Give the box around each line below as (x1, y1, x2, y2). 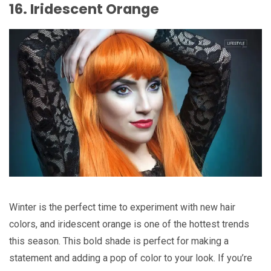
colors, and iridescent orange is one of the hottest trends (9, 218, 249, 230)
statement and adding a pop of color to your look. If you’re (9, 252, 252, 264)
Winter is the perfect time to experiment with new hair (9, 201, 235, 214)
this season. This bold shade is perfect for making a (9, 235, 229, 247)
